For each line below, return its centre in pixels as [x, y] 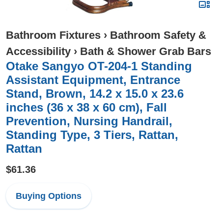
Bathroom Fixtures [53, 35]
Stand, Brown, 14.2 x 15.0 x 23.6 [95, 94]
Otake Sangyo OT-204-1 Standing [99, 66]
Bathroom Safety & [158, 35]
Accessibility [38, 51]
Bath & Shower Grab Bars [146, 51]
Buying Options [49, 196]
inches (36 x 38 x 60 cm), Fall [86, 107]
